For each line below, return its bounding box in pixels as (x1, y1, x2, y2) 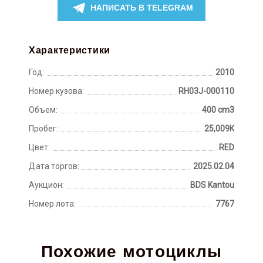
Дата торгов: (29, 161, 79, 171)
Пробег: (29, 124, 58, 133)
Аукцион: (29, 180, 64, 190)
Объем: (29, 105, 58, 114)
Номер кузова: (29, 86, 84, 96)
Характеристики (29, 45, 111, 55)
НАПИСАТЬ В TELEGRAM (90, 2, 193, 12)
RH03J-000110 (178, 86, 234, 96)
